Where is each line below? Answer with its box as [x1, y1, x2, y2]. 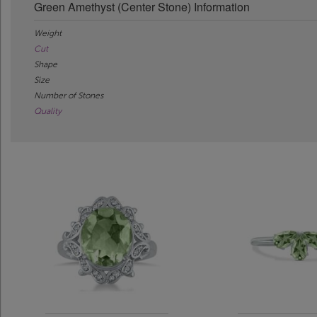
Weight [34, 28, 62, 38]
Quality [34, 105, 62, 116]
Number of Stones [34, 90, 103, 100]
